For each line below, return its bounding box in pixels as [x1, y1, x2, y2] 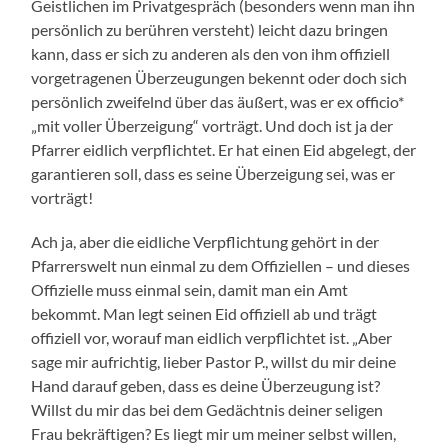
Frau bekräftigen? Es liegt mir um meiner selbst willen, [31, 424, 397, 444]
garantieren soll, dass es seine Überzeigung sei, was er [31, 164, 396, 184]
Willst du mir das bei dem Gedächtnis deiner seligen [31, 400, 384, 420]
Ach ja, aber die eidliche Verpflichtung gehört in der [31, 232, 380, 252]
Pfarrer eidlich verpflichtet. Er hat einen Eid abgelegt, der [31, 140, 417, 160]
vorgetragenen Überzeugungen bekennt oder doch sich [31, 68, 408, 88]
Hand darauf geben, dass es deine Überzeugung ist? [31, 376, 381, 396]
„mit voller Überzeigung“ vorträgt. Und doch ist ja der [31, 116, 394, 136]
